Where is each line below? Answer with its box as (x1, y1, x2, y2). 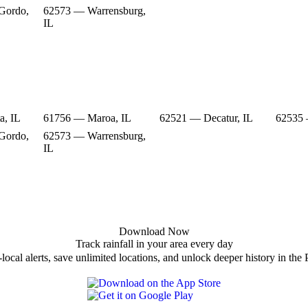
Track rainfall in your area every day (75, 237, 233, 250)
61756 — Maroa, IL (43, 111, 131, 124)
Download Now (118, 225, 190, 237)
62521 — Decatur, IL (159, 111, 253, 124)
